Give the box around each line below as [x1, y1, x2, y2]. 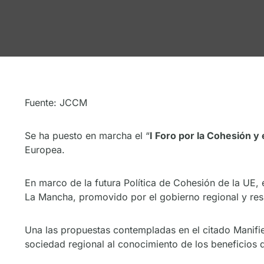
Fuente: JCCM [25, 97, 87, 109]
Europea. [25, 144, 65, 156]
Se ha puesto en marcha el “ [25, 130, 150, 142]
